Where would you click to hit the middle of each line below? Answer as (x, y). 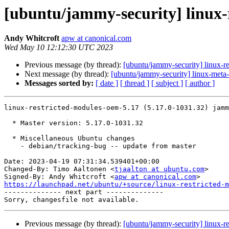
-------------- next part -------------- (84, 192)
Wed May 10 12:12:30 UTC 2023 (59, 48)
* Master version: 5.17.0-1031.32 (8, 123)
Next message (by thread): (68, 74)
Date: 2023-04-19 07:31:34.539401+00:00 (82, 162)
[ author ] (200, 83)
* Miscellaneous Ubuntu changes (8, 139)
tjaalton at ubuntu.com (159, 169)
